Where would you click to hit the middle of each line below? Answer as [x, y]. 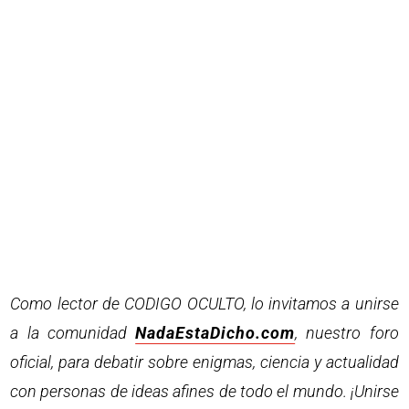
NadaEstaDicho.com [215, 332]
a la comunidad [73, 332]
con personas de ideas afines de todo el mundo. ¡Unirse [204, 391]
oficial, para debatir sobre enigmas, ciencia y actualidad [204, 362]
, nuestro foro [347, 332]
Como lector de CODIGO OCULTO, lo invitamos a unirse [204, 303]
